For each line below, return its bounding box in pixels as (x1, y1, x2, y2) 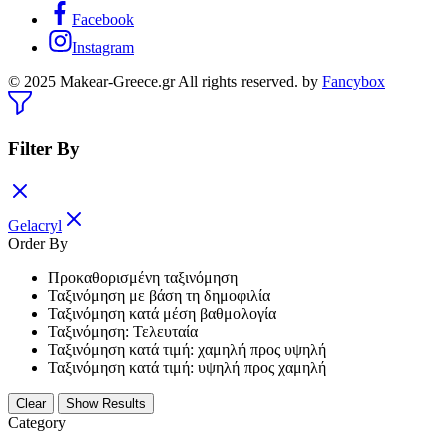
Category (8, 413, 66, 431)
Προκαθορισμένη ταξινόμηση (48, 268, 238, 286)
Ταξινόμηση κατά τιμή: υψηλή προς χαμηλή (48, 358, 326, 376)
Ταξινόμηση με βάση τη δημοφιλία (48, 286, 270, 304)
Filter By (8, 137, 80, 159)
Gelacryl (8, 216, 62, 234)
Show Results (66, 395, 146, 411)
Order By (8, 234, 68, 252)
